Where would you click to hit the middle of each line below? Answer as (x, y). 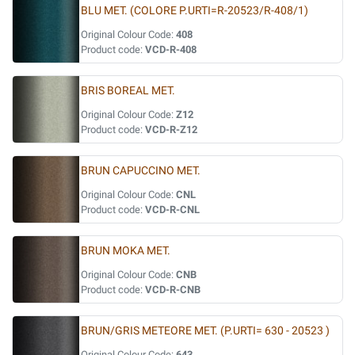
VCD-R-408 (171, 50)
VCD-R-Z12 (171, 130)
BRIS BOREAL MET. (128, 91)
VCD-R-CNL (172, 210)
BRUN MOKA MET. (126, 251)
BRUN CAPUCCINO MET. (141, 171)
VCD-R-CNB (173, 290)
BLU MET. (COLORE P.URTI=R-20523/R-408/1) (195, 11)
